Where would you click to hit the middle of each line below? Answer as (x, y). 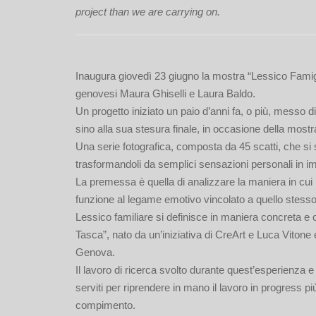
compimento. (105, 305)
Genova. (95, 252)
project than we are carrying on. (148, 12)
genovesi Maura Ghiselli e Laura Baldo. (165, 93)
